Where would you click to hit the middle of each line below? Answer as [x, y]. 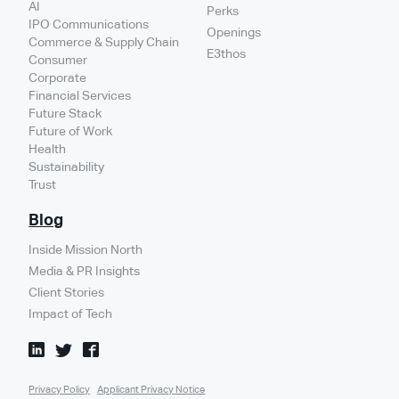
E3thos [226, 53]
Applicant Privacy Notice [151, 389]
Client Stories [67, 292]
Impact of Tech [71, 313]
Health [48, 148]
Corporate [58, 77]
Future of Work [71, 130]
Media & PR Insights [85, 270]
